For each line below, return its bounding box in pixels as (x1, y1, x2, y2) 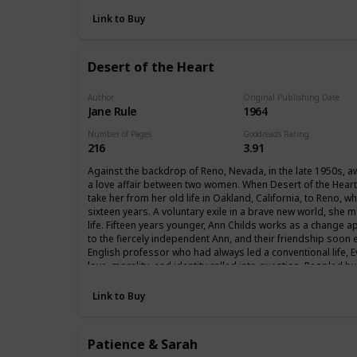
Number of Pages (87, 128, 151, 140)
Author (87, 92, 114, 104)
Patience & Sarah (87, 335, 198, 354)
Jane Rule (87, 104, 137, 120)
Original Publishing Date (243, 92, 340, 104)
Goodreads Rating (243, 128, 310, 140)
